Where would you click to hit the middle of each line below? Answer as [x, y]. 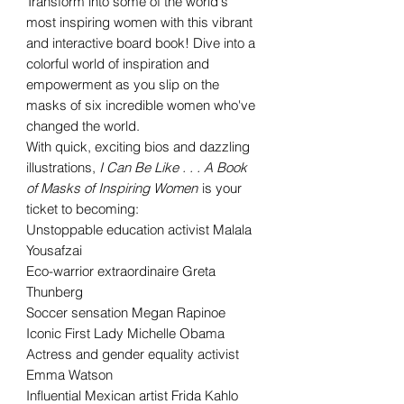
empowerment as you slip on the [123, 84]
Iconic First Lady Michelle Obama [125, 333]
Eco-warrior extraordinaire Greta [121, 271]
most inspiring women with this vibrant [139, 22]
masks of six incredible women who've [141, 105]
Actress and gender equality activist [133, 353]
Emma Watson [69, 374]
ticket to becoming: [83, 208]
